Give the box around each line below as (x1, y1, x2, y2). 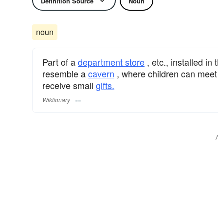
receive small (42, 79, 96, 91)
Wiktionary (42, 95, 70, 104)
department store (78, 55, 145, 68)
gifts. (96, 79, 114, 91)
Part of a (42, 55, 78, 68)
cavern (88, 67, 114, 80)
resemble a (42, 67, 88, 80)
